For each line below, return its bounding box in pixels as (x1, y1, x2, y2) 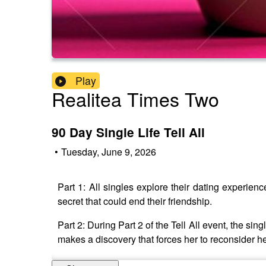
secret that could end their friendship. (58, 194, 212, 208)
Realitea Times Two (52, 85, 219, 113)
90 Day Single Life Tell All (52, 123, 205, 141)
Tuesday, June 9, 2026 (61, 144, 156, 159)
